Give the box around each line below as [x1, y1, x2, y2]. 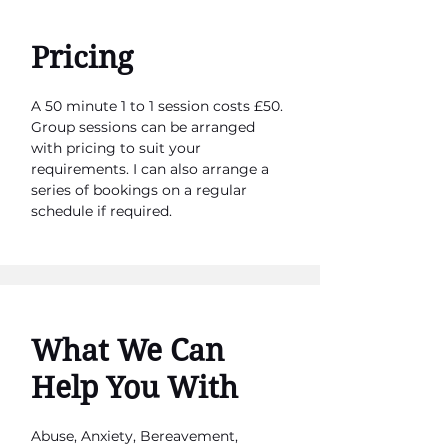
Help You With [31, 370, 238, 405]
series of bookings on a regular [31, 181, 247, 199]
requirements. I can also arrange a [31, 160, 269, 178]
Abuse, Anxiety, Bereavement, [31, 427, 238, 445]
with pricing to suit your [31, 139, 201, 157]
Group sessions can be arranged [31, 118, 255, 136]
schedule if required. [31, 202, 172, 220]
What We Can [31, 333, 224, 368]
